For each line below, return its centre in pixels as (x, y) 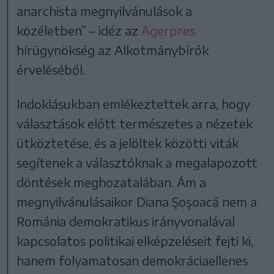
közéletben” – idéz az (79, 30)
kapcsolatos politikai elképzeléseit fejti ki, (135, 240)
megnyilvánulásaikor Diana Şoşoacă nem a (137, 201)
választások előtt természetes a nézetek (135, 123)
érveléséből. (51, 69)
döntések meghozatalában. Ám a (112, 182)
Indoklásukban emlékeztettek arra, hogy (134, 103)
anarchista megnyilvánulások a (105, 10)
